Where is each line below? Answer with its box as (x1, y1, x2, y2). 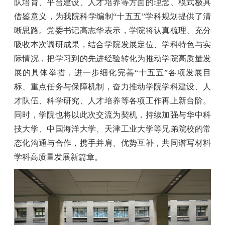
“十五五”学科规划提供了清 (113, 12, 211, 21)
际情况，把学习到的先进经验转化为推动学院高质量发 (14, 54, 211, 63)
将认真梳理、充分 (145, 26, 211, 35)
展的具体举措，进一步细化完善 (14, 68, 135, 77)
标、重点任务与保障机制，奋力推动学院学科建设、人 (14, 82, 211, 91)
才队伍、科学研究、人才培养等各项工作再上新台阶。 (14, 96, 211, 105)
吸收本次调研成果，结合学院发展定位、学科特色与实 (14, 40, 211, 49)
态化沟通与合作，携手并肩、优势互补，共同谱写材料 (14, 138, 211, 147)
